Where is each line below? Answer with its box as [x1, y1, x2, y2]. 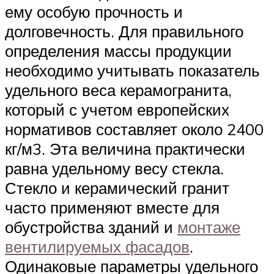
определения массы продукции [5, 40, 232, 61]
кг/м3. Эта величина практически [5, 138, 245, 158]
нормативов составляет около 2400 [5, 119, 264, 139]
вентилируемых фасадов [5, 236, 190, 256]
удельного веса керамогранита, [5, 80, 232, 100]
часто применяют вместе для [5, 197, 220, 217]
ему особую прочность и [5, 1, 183, 21]
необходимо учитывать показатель [5, 60, 260, 80]
